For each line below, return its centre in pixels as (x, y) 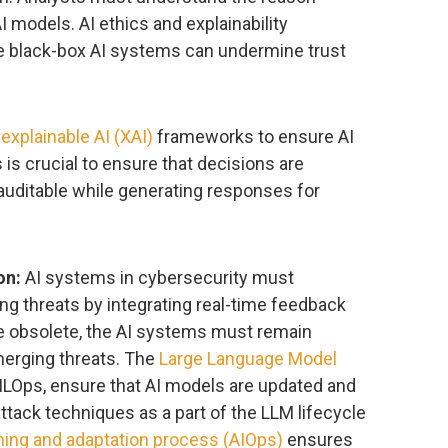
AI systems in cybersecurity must (157, 277)
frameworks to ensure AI (253, 137)
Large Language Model (248, 358)
